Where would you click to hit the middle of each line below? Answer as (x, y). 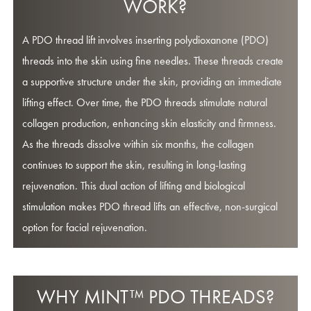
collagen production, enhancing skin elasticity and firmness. (150, 124)
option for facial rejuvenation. (85, 228)
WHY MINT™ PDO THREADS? (155, 297)
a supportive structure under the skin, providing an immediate (152, 82)
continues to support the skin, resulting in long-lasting (134, 165)
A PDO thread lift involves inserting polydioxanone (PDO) (146, 40)
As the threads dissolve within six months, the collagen (138, 144)
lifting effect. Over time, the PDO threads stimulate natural (145, 103)
